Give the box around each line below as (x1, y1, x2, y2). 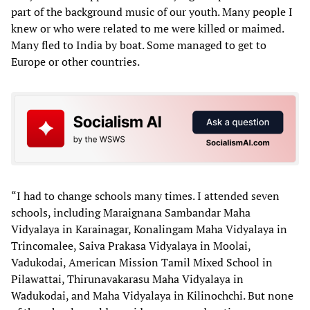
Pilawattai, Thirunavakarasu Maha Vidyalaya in (11, 271, 244, 286)
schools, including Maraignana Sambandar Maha (11, 204, 250, 220)
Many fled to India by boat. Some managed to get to (11, 37, 266, 53)
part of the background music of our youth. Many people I (11, 4, 293, 20)
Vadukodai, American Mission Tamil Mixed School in (11, 254, 273, 270)
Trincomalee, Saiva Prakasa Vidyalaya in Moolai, (11, 237, 250, 253)
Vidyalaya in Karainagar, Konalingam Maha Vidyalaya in (11, 221, 287, 237)
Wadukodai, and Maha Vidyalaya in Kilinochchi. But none (11, 287, 293, 303)
